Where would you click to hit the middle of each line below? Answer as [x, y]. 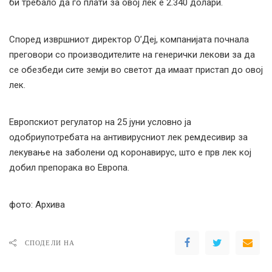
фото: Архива [37, 205]
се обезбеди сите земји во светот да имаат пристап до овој [136, 70]
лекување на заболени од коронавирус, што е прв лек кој [130, 152]
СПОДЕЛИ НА [50, 243]
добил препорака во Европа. [69, 168]
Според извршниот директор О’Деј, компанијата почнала [129, 39]
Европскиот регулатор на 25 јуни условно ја [100, 122]
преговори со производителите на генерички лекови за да [132, 55]
